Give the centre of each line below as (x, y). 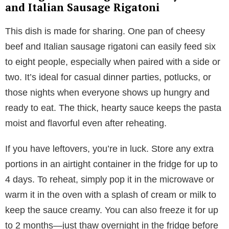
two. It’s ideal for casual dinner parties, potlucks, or (108, 77)
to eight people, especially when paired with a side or (113, 62)
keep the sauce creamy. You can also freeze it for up (112, 210)
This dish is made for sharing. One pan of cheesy (105, 31)
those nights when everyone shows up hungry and (107, 92)
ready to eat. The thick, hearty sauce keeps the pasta (113, 108)
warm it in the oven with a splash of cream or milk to (111, 194)
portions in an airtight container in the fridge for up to (111, 164)
